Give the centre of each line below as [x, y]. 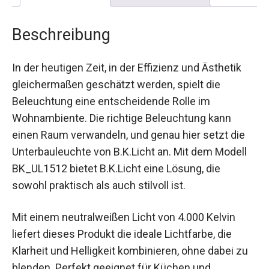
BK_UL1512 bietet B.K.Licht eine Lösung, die [116, 168]
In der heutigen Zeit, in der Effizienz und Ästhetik [127, 67]
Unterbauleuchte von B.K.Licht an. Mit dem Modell [129, 151]
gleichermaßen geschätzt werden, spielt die [116, 84]
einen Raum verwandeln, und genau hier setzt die [128, 134]
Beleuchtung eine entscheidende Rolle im [111, 101]
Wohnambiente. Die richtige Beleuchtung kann [122, 118]
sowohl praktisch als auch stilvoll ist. [99, 185]
